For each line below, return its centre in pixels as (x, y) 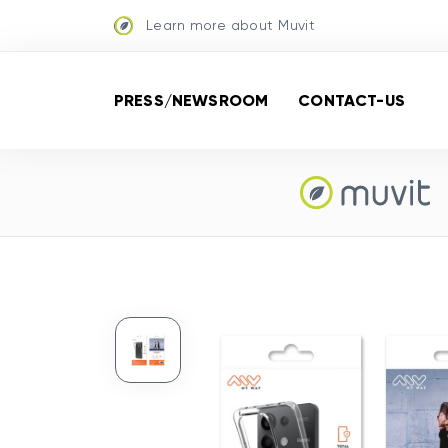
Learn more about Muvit (231, 25)
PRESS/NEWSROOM (191, 100)
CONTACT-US (351, 100)
